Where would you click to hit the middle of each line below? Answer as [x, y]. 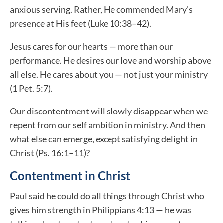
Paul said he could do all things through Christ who [107, 196]
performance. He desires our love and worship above [111, 60]
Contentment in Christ [70, 176]
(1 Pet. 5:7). [31, 88]
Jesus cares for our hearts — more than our [91, 47]
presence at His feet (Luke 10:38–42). [81, 24]
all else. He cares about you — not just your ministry [109, 74]
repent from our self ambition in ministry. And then [108, 125]
